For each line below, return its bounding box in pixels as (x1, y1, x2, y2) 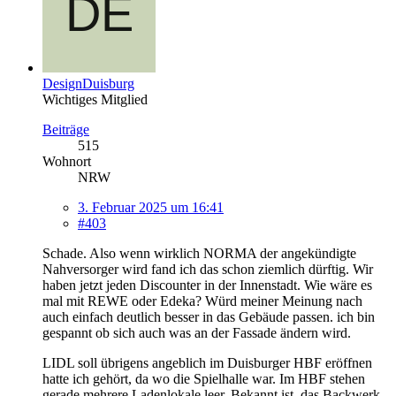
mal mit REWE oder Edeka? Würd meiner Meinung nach (42, 293, 362, 308)
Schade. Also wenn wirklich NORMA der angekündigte (42, 245, 356, 261)
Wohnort (42, 153, 91, 169)
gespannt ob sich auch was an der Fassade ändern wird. (42, 324, 351, 340)
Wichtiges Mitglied (42, 91, 148, 107)
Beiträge (42, 121, 89, 137)
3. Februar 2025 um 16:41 (78, 199, 224, 215)
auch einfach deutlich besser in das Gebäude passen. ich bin (42, 308, 375, 324)
